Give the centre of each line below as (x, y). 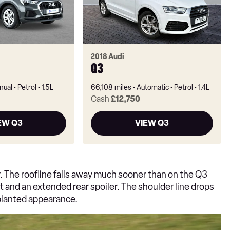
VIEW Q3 (152, 123)
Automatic (153, 88)
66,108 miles (111, 88)
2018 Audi (108, 57)
